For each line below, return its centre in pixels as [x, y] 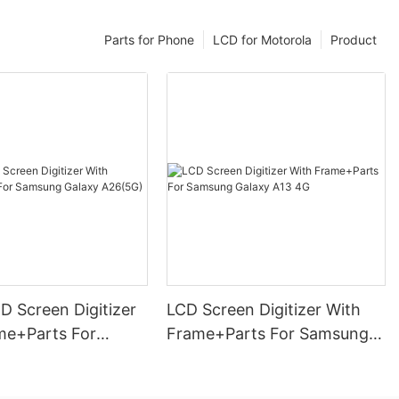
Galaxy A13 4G [221, 358]
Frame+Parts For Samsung [268, 334]
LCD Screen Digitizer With [264, 310]
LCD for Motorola [262, 39]
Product [354, 39]
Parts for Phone [149, 39]
